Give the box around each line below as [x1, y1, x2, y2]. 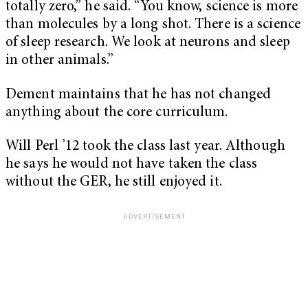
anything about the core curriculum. [5, 105, 228, 120]
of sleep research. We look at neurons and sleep [5, 35, 290, 50]
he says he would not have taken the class [5, 157, 258, 173]
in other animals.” [5, 53, 113, 68]
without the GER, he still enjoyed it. [5, 175, 222, 190]
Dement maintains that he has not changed [5, 87, 272, 102]
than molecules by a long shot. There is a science [5, 17, 300, 32]
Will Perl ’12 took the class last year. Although [5, 140, 285, 155]
